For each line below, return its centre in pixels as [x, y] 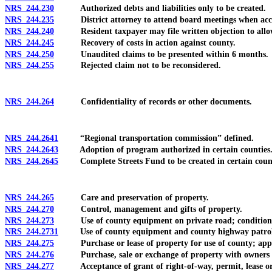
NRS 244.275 [29, 243]
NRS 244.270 [29, 209]
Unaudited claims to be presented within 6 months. [161, 54]
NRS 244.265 [29, 197]
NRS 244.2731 [32, 232]
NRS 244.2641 [32, 138]
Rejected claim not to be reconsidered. [138, 66]
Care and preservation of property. [131, 197]
